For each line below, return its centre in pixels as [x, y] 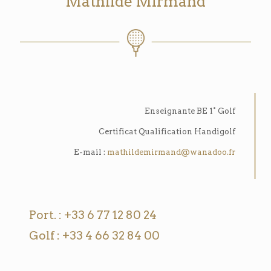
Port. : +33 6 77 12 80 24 [93, 215]
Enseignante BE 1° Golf [190, 111]
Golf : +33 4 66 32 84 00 [95, 235]
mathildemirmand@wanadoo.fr [171, 152]
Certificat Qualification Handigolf [167, 131]
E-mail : [91, 152]
